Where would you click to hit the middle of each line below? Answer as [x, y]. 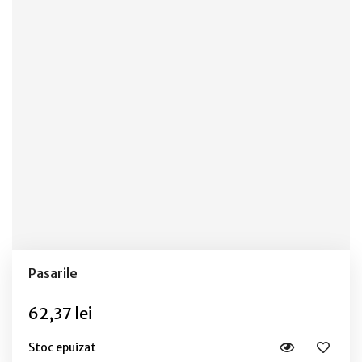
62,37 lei [60, 314]
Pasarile [53, 274]
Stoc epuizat [62, 347]
